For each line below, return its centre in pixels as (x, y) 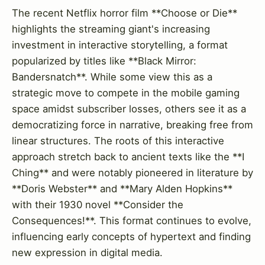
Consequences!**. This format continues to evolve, (132, 220)
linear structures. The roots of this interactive (118, 140)
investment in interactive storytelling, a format (120, 45)
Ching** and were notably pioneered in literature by (132, 172)
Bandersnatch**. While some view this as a (112, 77)
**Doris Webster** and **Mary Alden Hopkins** (122, 188)
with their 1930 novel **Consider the (98, 204)
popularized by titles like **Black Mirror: (104, 61)
